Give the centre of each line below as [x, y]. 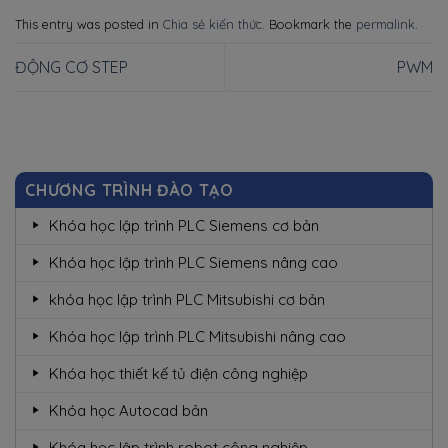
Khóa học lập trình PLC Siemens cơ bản [183, 226]
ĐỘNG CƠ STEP [71, 67]
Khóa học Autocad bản [128, 411]
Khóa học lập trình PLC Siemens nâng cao [193, 263]
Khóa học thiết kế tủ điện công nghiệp [178, 374]
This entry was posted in [89, 24]
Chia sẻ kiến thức [212, 24]
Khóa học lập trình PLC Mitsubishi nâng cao [197, 337]
